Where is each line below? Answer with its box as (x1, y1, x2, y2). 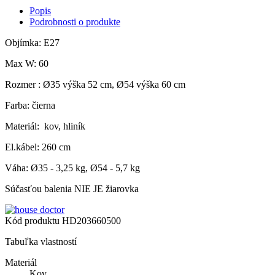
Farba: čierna (5, 100, 55, 111)
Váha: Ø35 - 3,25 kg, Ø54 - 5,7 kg (5, 163, 140, 174)
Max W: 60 (5, 58, 48, 69)
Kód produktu (5, 215, 62, 227)
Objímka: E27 (5, 37, 60, 48)
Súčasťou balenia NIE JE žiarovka (5, 184, 139, 195)
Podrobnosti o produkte (29, 17, 120, 28)
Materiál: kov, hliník (5, 121, 85, 132)
